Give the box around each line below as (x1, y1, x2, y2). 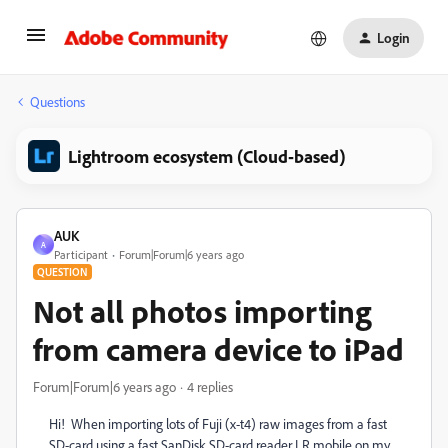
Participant (54, 247, 108, 262)
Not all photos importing (33, 291, 372, 331)
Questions (30, 93, 85, 110)
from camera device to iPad (33, 329, 404, 369)
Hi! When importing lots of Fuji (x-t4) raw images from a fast (49, 415, 387, 432)
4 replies (187, 378, 233, 395)
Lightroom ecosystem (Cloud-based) (68, 145, 346, 167)
